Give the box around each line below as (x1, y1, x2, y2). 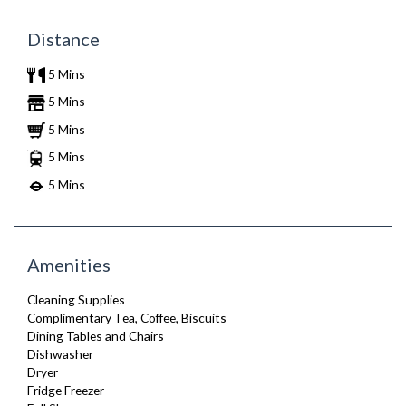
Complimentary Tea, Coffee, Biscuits (27, 310, 227, 326)
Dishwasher (27, 346, 93, 362)
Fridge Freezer (27, 382, 104, 399)
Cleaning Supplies (27, 292, 125, 308)
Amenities (27, 254, 111, 276)
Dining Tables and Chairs (27, 328, 164, 344)
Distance (27, 27, 100, 50)
